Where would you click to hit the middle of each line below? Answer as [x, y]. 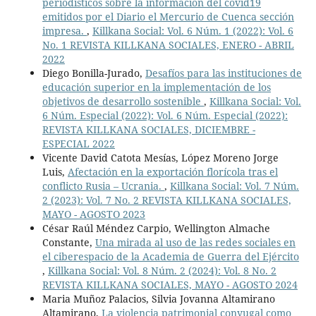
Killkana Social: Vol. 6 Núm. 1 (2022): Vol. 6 [193, 31]
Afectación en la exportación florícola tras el [172, 172]
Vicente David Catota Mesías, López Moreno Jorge [160, 158]
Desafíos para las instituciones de [223, 73]
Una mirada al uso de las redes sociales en [195, 243]
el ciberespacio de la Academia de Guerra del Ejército [170, 257]
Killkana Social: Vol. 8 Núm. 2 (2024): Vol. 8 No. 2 [162, 271]
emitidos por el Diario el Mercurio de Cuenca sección [168, 17]
